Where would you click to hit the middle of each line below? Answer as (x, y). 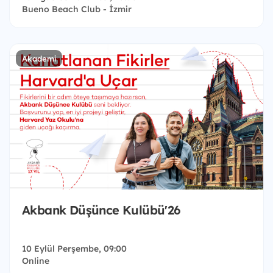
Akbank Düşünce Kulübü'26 (101, 210)
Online (36, 261)
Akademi (39, 59)
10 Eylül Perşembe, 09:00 (74, 249)
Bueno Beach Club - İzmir (77, 9)
